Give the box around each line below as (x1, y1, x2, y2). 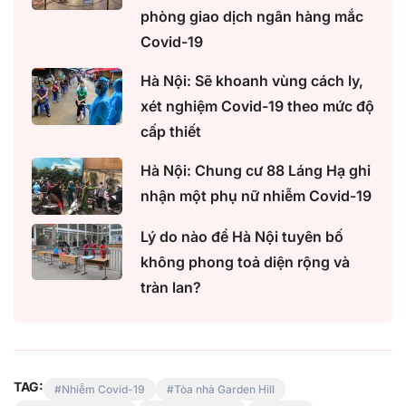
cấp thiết (140, 122, 201, 141)
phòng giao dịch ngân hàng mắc (140, 7, 363, 26)
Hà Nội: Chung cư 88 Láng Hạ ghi (140, 161, 371, 180)
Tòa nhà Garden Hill (174, 382, 275, 396)
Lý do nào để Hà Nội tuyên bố (140, 227, 343, 246)
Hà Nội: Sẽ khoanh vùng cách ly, (140, 72, 363, 91)
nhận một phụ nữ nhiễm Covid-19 (140, 187, 372, 206)
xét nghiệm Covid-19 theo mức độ (140, 97, 374, 116)
